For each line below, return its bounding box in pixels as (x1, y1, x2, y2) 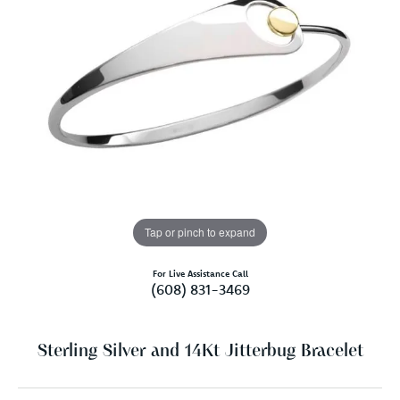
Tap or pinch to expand (145, 224, 255, 240)
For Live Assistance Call (152, 267, 248, 279)
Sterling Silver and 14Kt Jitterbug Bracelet (37, 342, 363, 361)
